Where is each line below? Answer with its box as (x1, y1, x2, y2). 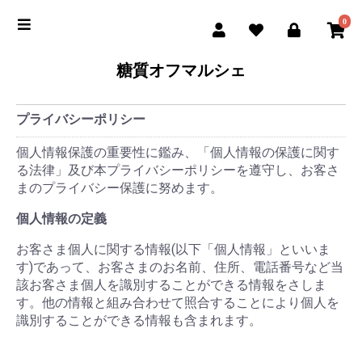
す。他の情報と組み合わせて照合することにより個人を (16, 295, 339, 310)
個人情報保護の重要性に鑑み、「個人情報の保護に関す (16, 145, 339, 160)
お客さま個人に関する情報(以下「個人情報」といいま (16, 242, 330, 257)
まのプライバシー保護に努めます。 (16, 180, 223, 196)
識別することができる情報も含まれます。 (16, 313, 262, 328)
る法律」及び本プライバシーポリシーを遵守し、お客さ (16, 162, 339, 178)
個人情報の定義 (16, 211, 107, 226)
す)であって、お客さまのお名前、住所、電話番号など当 (16, 259, 343, 275)
